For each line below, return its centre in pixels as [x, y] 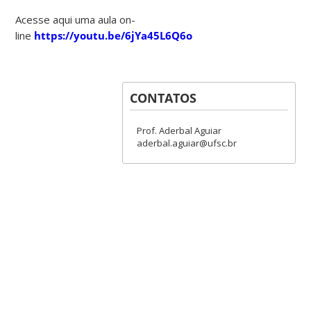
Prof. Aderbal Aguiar [179, 130]
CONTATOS [163, 98]
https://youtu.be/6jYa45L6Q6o [114, 35]
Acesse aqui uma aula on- [76, 19]
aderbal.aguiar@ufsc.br [186, 143]
